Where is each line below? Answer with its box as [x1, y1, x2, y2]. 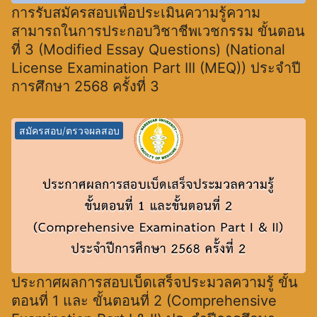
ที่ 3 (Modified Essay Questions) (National [11, 41, 285, 59]
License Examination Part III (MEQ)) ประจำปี [11, 59, 301, 77]
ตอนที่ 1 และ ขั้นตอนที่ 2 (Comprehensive [11, 292, 277, 309]
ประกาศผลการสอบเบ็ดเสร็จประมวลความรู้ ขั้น [11, 273, 298, 291]
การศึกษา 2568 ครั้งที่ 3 [11, 78, 159, 96]
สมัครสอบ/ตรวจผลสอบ [18, 124, 120, 137]
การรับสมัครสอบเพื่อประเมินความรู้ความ [11, 4, 260, 22]
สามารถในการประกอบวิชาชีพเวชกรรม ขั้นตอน [11, 23, 305, 40]
